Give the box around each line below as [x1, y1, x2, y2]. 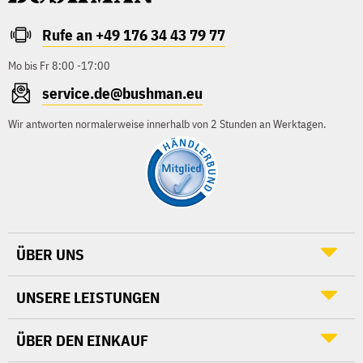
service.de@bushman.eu [42, 83, 203, 103]
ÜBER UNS [16, 245, 84, 265]
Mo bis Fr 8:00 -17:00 [8, 58, 110, 73]
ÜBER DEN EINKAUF [16, 331, 148, 351]
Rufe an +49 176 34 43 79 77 [42, 24, 225, 45]
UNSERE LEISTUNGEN [16, 288, 160, 308]
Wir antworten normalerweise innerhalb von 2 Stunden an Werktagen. [8, 116, 326, 131]
